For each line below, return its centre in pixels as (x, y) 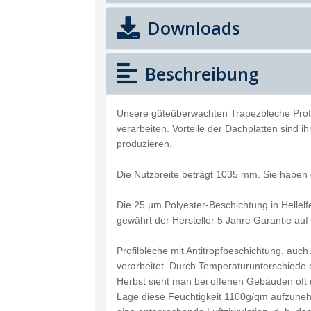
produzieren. (144, 144)
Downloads (192, 28)
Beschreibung (200, 74)
